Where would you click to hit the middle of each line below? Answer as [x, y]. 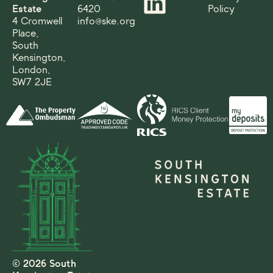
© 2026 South [44, 263]
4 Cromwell [37, 21]
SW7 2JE [32, 82]
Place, [25, 34]
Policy [221, 9]
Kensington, [39, 58]
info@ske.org [106, 21]
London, [31, 70]
